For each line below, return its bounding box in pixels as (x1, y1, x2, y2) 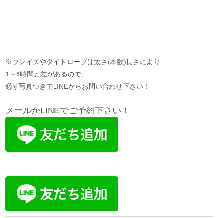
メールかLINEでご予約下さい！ (5, 106, 130, 115)
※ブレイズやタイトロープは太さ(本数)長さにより (5, 58, 161, 66)
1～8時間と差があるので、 (5, 70, 89, 78)
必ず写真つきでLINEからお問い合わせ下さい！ (5, 82, 150, 90)
